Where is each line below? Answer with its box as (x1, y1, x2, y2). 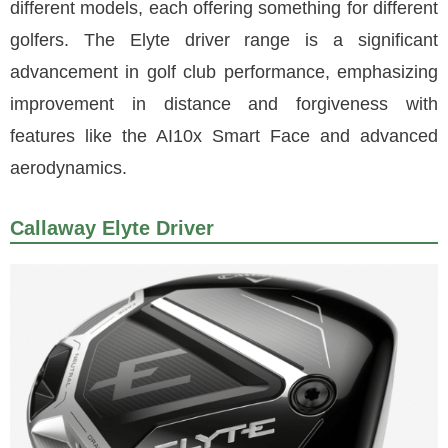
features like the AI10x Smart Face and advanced (10, 126, 438, 146)
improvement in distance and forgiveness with (10, 94, 438, 114)
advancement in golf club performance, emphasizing (10, 62, 438, 82)
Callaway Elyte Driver (10, 217, 214, 239)
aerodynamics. (10, 158, 127, 178)
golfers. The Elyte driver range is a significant (10, 30, 438, 50)
